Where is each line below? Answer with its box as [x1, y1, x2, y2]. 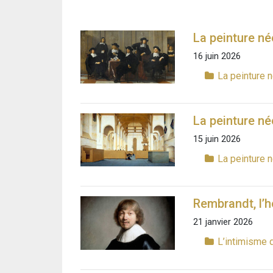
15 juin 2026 [193, 134, 241, 145]
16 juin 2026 [193, 51, 241, 62]
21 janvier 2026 [193, 217, 253, 228]
